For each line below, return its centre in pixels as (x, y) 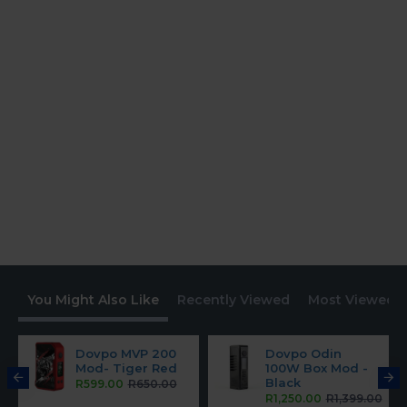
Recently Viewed (233, 299)
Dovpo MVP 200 (125, 353)
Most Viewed (352, 299)
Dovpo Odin (303, 353)
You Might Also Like (93, 299)
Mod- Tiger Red (126, 367)
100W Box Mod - (316, 367)
